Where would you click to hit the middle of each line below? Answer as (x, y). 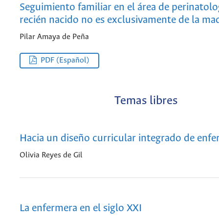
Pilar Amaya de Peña (54, 37)
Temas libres (146, 101)
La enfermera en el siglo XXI (81, 208)
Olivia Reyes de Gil (51, 155)
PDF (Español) (65, 61)
